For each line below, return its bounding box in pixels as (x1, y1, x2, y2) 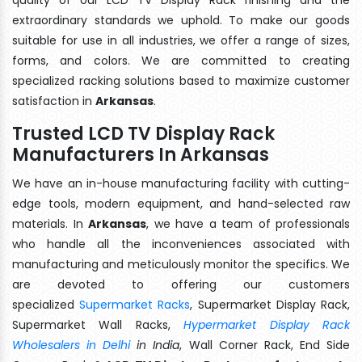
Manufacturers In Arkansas (12, 141, 269, 167)
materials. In (12, 215, 88, 232)
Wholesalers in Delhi (12, 336, 131, 353)
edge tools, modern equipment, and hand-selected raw (12, 195, 350, 212)
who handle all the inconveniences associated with (12, 235, 350, 252)
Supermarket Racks (79, 296, 191, 313)
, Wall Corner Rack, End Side (179, 336, 351, 353)
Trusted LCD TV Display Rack (12, 120, 275, 146)
